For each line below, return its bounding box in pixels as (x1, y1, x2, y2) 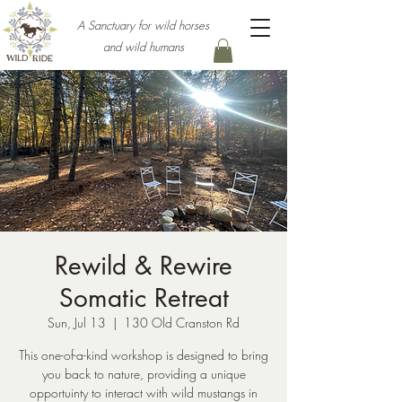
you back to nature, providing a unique (41, 365, 246, 383)
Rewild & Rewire (55, 249, 232, 283)
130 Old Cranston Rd (124, 314, 240, 332)
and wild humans (102, 39, 184, 55)
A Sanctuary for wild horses (77, 17, 209, 33)
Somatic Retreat (58, 282, 229, 315)
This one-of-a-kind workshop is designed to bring (19, 346, 268, 364)
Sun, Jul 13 (48, 314, 106, 332)
